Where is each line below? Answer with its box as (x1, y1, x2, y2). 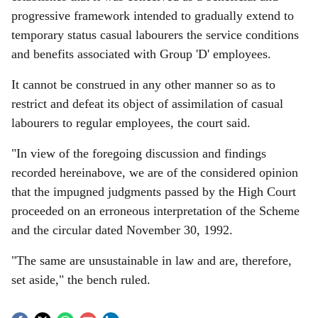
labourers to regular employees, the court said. (11, 116, 251, 130)
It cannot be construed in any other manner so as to (11, 77, 275, 92)
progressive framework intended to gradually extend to (11, 9, 294, 23)
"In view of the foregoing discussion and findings (11, 146, 266, 160)
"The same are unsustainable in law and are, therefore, (11, 253, 292, 268)
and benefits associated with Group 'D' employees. (11, 47, 271, 61)
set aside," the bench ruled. (11, 273, 150, 287)
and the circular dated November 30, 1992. (11, 223, 233, 237)
